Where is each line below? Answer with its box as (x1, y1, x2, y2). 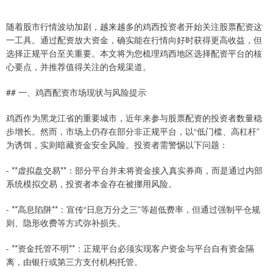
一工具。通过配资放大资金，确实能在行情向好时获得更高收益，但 (6, 34, 262, 46)
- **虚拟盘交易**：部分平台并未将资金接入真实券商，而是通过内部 (6, 164, 263, 176)
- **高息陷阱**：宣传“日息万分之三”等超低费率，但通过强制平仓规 (6, 203, 260, 215)
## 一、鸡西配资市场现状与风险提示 (6, 86, 146, 98)
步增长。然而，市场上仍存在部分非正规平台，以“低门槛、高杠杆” (6, 125, 260, 137)
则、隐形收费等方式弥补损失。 (6, 216, 126, 229)
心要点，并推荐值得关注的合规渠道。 (6, 60, 151, 73)
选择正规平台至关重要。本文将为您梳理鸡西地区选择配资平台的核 (6, 47, 262, 59)
